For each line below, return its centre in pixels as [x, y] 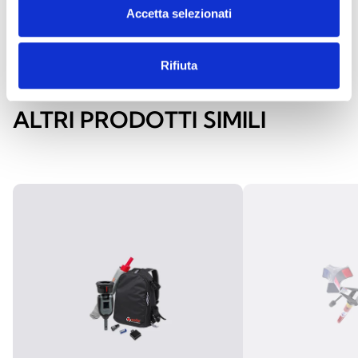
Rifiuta [179, 66]
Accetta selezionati [179, 13]
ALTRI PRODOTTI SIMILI [139, 119]
